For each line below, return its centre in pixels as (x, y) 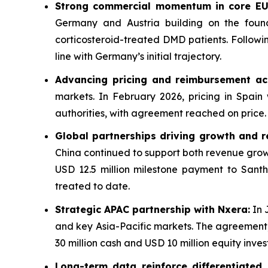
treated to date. (92, 186)
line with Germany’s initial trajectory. (139, 57)
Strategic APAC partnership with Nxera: (153, 210)
